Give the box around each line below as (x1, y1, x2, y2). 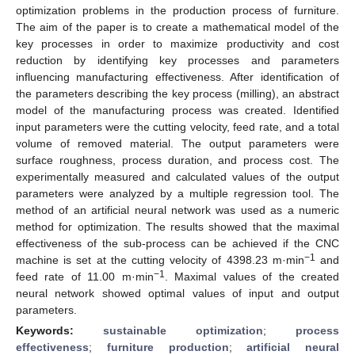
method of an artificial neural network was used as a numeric (16, 203, 339, 216)
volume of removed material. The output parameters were (16, 136, 339, 150)
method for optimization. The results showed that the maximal (16, 219, 339, 233)
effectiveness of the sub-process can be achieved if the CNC (16, 236, 339, 250)
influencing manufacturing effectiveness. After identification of (16, 70, 339, 83)
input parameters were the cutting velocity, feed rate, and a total (16, 120, 339, 133)
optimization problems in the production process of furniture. (16, 3, 339, 17)
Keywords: (16, 323, 103, 337)
